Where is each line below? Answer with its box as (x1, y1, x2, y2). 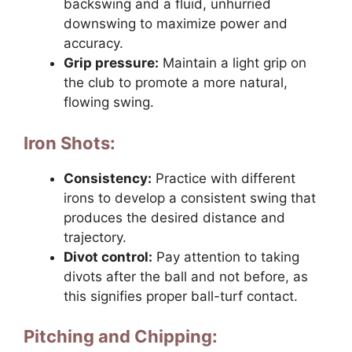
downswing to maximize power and (64, 16, 288, 32)
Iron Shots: (24, 132, 115, 153)
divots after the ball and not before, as (64, 268, 308, 284)
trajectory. (64, 229, 126, 245)
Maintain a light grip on (159, 55, 306, 71)
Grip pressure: (64, 55, 159, 71)
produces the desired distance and (64, 209, 285, 225)
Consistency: (64, 170, 152, 186)
